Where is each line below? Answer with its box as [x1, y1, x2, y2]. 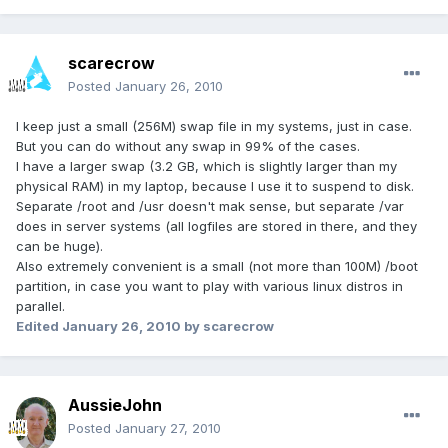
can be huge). [16, 238, 103, 255]
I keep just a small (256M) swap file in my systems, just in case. [16, 118, 412, 135]
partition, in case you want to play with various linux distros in [16, 278, 403, 295]
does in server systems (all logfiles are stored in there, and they [16, 218, 417, 235]
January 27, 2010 [115, 420, 221, 437]
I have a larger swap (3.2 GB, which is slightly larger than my [16, 158, 397, 175]
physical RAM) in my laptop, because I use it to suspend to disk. [16, 178, 414, 195]
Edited [16, 318, 62, 335]
